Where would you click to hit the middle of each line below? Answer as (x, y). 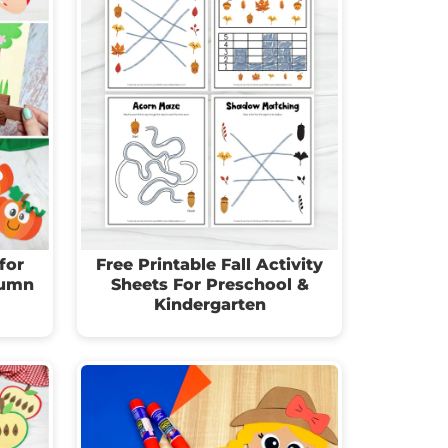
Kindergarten (209, 305)
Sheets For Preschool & (209, 285)
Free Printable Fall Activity (209, 265)
